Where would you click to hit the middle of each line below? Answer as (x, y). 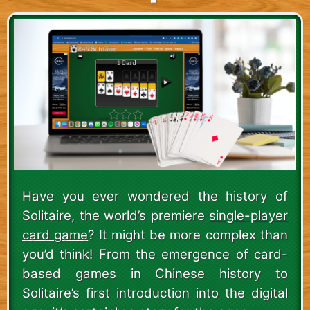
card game (55, 235)
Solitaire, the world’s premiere (116, 216)
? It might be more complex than (188, 235)
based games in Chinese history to (155, 274)
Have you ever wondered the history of (155, 197)
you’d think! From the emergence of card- (155, 255)
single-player (248, 216)
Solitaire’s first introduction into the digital (155, 293)
